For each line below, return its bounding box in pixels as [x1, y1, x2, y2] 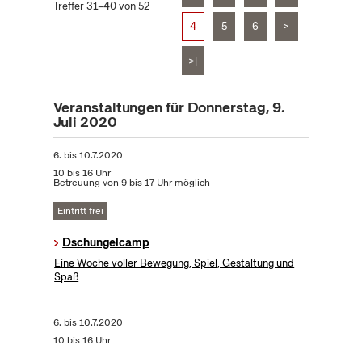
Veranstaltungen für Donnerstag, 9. [53, 98, 286, 117]
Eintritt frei [57, 204, 103, 218]
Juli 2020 [53, 112, 117, 132]
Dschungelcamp [62, 235, 149, 250]
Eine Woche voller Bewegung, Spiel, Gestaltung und [54, 256, 295, 271]
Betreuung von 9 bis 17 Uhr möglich [53, 176, 210, 190]
